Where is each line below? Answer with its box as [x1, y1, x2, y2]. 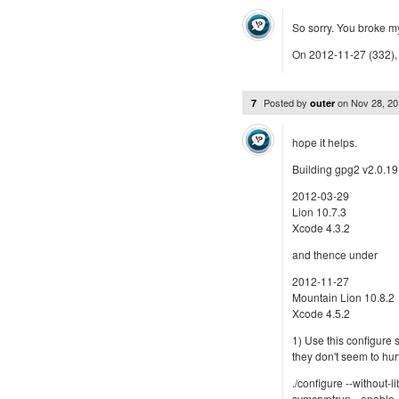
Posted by [264, 95, 310, 110]
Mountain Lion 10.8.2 [292, 289, 395, 305]
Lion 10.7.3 [292, 204, 346, 219]
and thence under [292, 247, 378, 262]
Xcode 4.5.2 [292, 305, 350, 321]
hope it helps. [292, 134, 357, 150]
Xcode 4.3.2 [292, 220, 350, 235]
